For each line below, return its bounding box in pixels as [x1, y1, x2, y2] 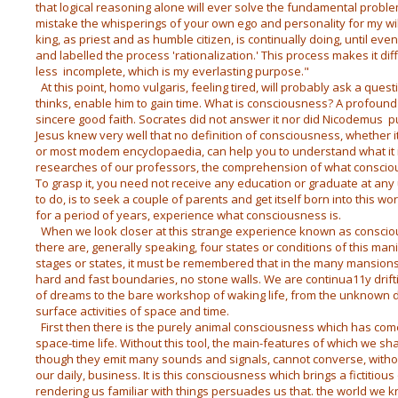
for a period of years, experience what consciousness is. [35, 207, 341, 223]
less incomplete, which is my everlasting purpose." [35, 63, 309, 79]
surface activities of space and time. [35, 303, 229, 319]
